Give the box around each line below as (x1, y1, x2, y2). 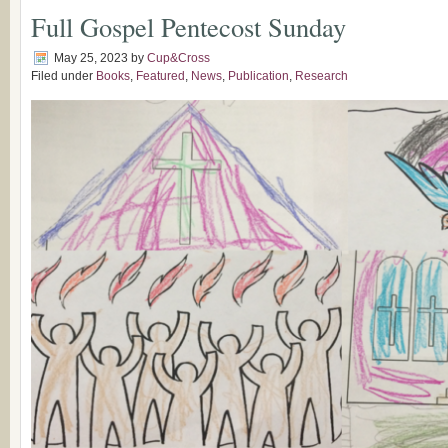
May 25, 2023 (54, 51, 128, 65)
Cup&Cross (147, 51, 210, 65)
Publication (228, 69, 289, 83)
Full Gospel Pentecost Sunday (31, 9, 346, 44)
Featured (136, 69, 185, 83)
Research (295, 69, 348, 83)
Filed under (31, 69, 96, 83)
